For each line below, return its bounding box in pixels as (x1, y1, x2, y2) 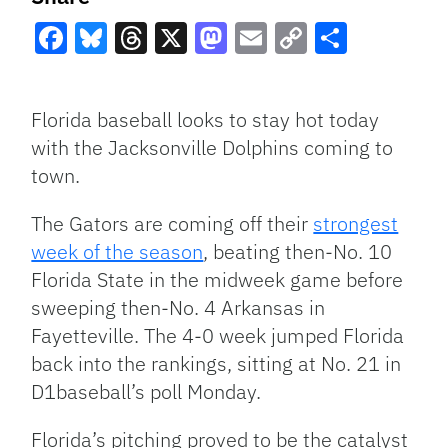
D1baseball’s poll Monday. (31, 378, 262, 406)
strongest (313, 210, 399, 238)
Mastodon (195, 53, 339, 96)
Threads (115, 53, 234, 96)
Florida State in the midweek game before (31, 266, 404, 294)
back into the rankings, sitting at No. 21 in (31, 350, 402, 378)
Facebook (35, 53, 176, 96)
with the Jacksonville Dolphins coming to (31, 134, 394, 162)
